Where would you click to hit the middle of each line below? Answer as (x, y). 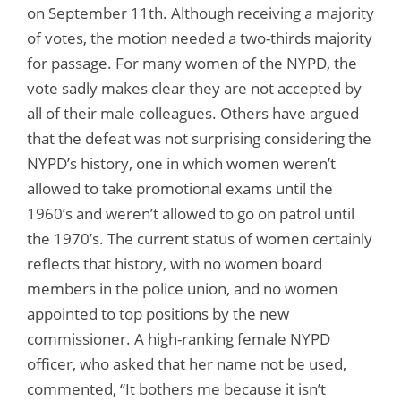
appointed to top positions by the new (158, 313)
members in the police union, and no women (182, 288)
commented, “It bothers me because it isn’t (176, 388)
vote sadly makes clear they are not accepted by (194, 88)
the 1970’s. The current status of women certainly (200, 238)
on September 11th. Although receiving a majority (200, 13)
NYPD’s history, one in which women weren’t (181, 163)
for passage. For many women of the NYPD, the (192, 63)
